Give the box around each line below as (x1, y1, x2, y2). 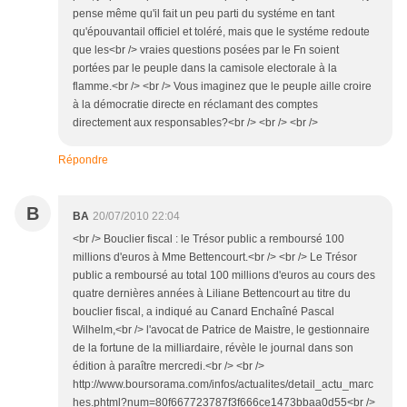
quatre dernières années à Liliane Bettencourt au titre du (73, 287, 351, 300)
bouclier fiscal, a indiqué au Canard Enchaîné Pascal (73, 305, 334, 318)
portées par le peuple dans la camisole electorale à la (73, 62, 337, 74)
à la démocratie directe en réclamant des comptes (73, 98, 318, 111)
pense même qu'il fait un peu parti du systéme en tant (73, 7, 334, 20)
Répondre (58, 154, 108, 166)
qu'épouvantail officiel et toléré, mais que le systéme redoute (73, 25, 370, 38)
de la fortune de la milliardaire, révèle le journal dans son (73, 342, 353, 354)
